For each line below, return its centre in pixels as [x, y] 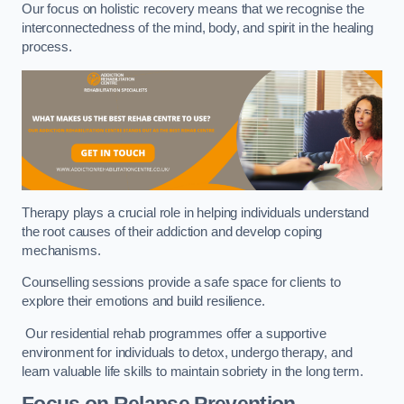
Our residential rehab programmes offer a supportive [174, 333]
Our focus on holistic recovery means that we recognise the [193, 9]
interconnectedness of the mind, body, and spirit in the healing [197, 28]
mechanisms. [63, 250]
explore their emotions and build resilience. [143, 302]
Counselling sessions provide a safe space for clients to [181, 283]
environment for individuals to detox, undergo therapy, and [187, 352]
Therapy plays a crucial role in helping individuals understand [195, 212]
